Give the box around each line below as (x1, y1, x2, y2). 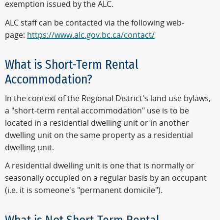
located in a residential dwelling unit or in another (5, 118, 189, 128)
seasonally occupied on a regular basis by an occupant (5, 173, 207, 183)
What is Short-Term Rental (5, 57, 138, 73)
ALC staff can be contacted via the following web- (5, 18, 184, 28)
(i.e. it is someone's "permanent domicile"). (5, 186, 163, 195)
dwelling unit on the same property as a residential (5, 130, 193, 140)
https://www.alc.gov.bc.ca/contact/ (27, 30, 155, 40)
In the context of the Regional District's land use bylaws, (5, 93, 211, 103)
